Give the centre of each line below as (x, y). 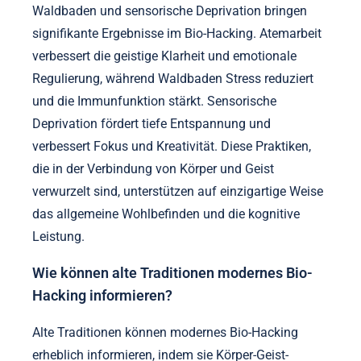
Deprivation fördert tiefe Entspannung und (151, 123)
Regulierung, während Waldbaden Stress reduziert (173, 78)
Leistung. (58, 236)
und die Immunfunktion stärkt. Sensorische (154, 101)
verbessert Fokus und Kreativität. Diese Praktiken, (172, 146)
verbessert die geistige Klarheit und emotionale (164, 56)
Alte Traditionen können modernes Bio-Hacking (165, 332)
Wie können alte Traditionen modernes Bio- (172, 274)
